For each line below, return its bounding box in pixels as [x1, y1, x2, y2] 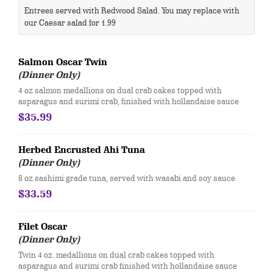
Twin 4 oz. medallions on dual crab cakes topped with [18, 249, 214, 260]
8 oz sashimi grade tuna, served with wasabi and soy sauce [18, 172, 235, 183]
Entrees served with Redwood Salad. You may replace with [24, 5, 239, 16]
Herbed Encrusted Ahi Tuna [18, 144, 145, 155]
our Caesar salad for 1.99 [24, 17, 116, 28]
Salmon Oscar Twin [18, 57, 107, 68]
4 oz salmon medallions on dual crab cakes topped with [18, 85, 222, 96]
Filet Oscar [18, 221, 67, 232]
